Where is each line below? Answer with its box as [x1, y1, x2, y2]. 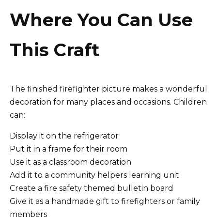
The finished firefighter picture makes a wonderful [10, 84, 207, 94]
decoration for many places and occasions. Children [10, 97, 207, 107]
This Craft [10, 39, 99, 61]
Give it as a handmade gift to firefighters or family [10, 197, 200, 206]
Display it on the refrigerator [10, 131, 119, 141]
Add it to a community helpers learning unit [10, 170, 179, 180]
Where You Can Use [10, 9, 193, 31]
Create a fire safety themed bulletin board [10, 184, 173, 193]
